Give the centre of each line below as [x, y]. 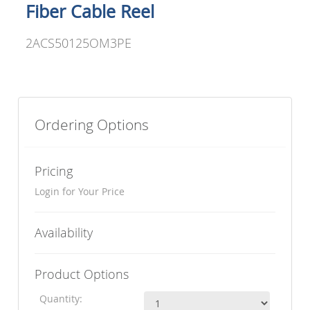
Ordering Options [92, 125]
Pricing [54, 171]
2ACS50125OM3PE [79, 43]
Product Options [82, 274]
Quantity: [61, 299]
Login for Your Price [80, 192]
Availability [64, 233]
